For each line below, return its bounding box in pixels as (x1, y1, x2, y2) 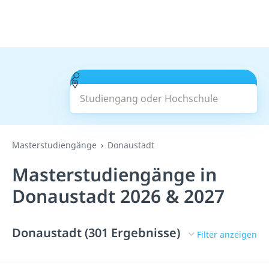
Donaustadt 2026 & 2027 (12, 184, 225, 208)
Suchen (147, 85, 181, 98)
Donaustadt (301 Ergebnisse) (12, 225, 180, 241)
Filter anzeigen (197, 228, 257, 240)
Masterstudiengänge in (12, 162, 217, 187)
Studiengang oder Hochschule (79, 70, 217, 83)
